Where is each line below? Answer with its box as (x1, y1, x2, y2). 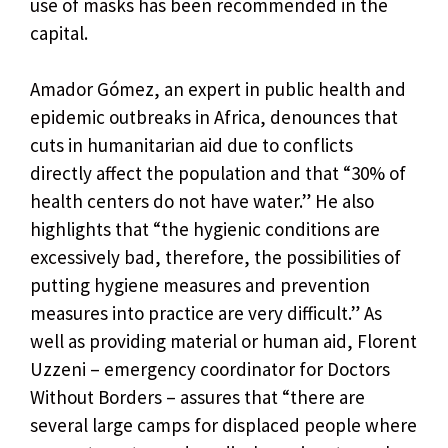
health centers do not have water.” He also (30, 189, 374, 214)
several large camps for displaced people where (30, 413, 417, 438)
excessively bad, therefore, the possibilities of (30, 245, 401, 270)
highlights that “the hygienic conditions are (30, 217, 380, 242)
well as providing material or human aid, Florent (30, 329, 417, 354)
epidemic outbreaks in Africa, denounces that (30, 105, 398, 130)
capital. (30, 20, 88, 45)
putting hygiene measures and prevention (30, 273, 370, 298)
